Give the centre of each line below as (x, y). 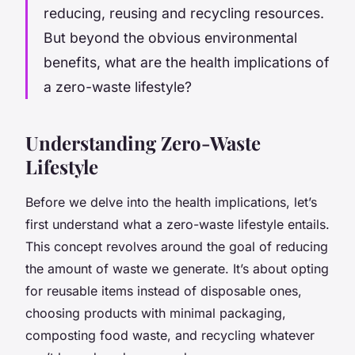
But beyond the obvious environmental (170, 37)
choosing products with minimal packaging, (156, 313)
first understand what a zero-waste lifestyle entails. (177, 224)
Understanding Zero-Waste (143, 142)
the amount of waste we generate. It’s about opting (177, 268)
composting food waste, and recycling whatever (170, 335)
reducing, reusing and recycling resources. (184, 13)
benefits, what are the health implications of (187, 62)
